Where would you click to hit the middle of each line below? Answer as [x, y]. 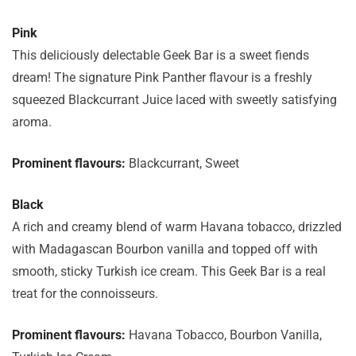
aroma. [32, 122]
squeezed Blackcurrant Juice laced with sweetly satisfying [174, 100]
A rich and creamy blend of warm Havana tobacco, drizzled [177, 227]
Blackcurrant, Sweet [184, 163]
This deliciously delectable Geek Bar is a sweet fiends [161, 55]
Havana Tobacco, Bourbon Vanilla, [225, 335]
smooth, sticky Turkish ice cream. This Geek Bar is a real [169, 271]
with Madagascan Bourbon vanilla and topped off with [165, 249]
